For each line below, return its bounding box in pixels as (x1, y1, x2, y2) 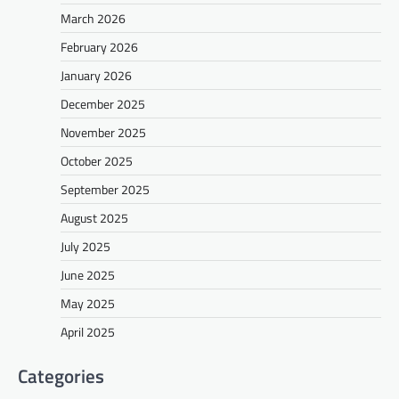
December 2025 (61, 94, 145, 114)
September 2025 (61, 180, 150, 199)
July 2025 (61, 237, 110, 256)
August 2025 (61, 208, 128, 228)
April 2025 (61, 322, 115, 342)
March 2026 (61, 9, 126, 28)
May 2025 (61, 294, 115, 313)
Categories (18, 362, 104, 391)
